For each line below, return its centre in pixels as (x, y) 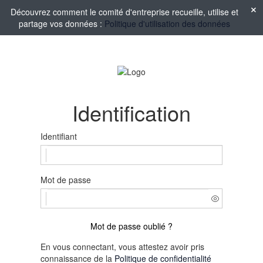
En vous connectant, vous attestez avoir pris (122, 247)
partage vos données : (61, 23)
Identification (131, 113)
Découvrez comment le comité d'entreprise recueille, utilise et (124, 12)
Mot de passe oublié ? (131, 226)
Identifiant (59, 136)
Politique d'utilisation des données (167, 23)
